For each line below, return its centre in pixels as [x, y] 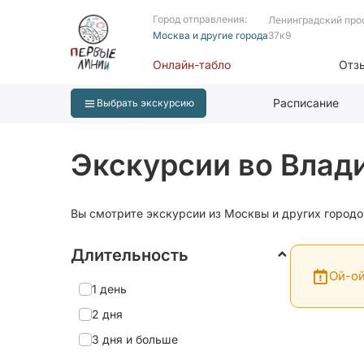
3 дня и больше [135, 339]
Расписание [306, 103]
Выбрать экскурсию [145, 103]
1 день [109, 289]
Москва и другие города [210, 35]
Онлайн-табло [191, 65]
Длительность [130, 255]
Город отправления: [199, 19]
